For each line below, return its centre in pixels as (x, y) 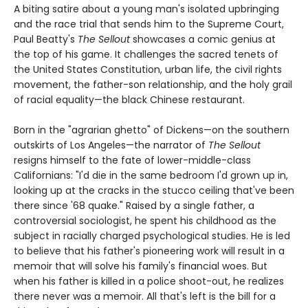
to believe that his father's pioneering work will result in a (149, 251)
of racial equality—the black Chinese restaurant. (129, 100)
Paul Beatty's (46, 40)
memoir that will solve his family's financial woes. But (141, 266)
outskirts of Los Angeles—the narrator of (111, 145)
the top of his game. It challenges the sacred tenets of (146, 55)
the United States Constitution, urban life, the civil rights (148, 70)
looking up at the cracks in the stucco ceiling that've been (154, 191)
